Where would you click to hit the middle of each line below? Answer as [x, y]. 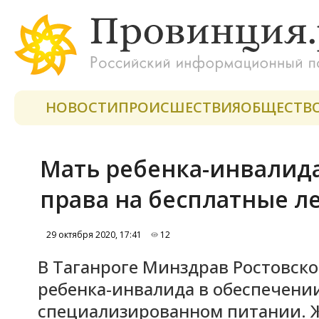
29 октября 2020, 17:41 [92, 235]
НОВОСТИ [82, 107]
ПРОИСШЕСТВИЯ [179, 107]
